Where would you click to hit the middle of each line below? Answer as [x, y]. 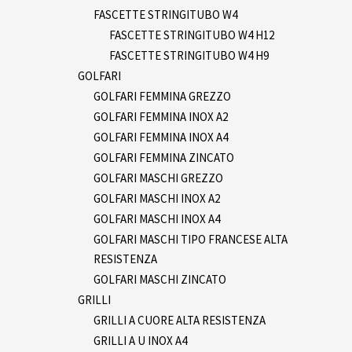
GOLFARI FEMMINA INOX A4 [161, 137]
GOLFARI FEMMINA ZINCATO [164, 157]
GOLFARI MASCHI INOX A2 [157, 198]
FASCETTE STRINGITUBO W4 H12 [192, 35]
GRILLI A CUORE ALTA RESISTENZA [180, 320]
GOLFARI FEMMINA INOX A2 [161, 116]
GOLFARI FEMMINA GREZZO [162, 96]
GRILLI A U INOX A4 [140, 340]
